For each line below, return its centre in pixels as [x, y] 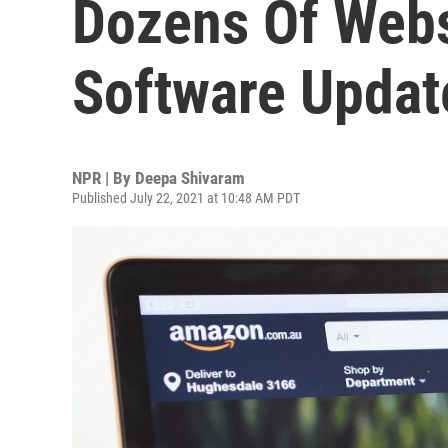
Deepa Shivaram [190, 178]
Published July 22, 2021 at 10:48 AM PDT [186, 198]
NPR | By [103, 178]
